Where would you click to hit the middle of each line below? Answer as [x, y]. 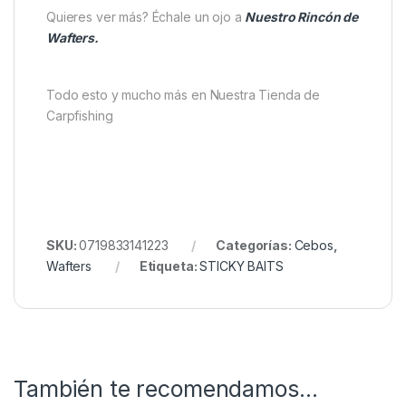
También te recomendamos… [166, 389]
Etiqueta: [169, 266]
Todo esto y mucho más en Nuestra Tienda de [184, 95]
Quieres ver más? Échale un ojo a [146, 17]
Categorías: [255, 246]
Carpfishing [80, 116]
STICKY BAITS [242, 266]
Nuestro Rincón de [302, 17]
